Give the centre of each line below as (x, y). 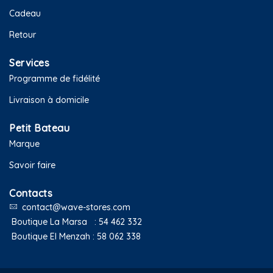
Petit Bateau (39, 128)
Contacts (31, 193)
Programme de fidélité (55, 79)
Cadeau (25, 14)
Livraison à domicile (49, 100)
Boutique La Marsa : (54, 222)
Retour (23, 35)
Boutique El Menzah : (53, 237)
